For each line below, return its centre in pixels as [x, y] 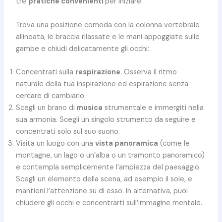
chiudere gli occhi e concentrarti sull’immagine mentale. [109, 203]
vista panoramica [126, 144]
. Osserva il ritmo [148, 72]
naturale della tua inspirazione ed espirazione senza [102, 84]
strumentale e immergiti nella [153, 108]
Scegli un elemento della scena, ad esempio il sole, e [104, 179]
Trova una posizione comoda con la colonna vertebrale [108, 25]
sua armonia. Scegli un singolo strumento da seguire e [106, 120]
